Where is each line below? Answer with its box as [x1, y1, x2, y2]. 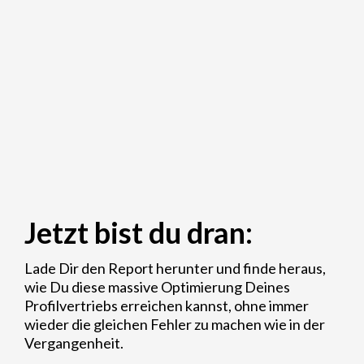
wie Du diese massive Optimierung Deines [24, 278, 290, 297]
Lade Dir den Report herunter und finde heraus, [24, 259, 326, 278]
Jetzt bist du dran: [24, 214, 253, 251]
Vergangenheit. [24, 334, 123, 353]
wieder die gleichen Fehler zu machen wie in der [24, 315, 325, 334]
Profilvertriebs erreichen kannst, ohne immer [24, 297, 309, 315]
